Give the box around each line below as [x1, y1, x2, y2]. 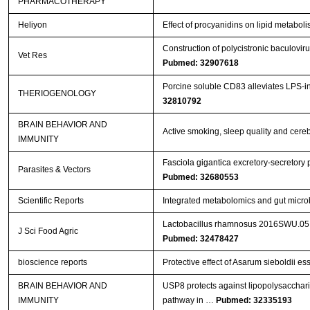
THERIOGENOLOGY [17, 89, 96, 99]
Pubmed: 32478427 [162, 234, 239, 244]
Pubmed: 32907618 [162, 58, 239, 69]
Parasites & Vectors [17, 165, 91, 175]
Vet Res [17, 51, 47, 61]
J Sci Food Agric [17, 226, 78, 237]
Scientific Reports [17, 196, 84, 206]
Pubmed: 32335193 [215, 295, 292, 306]
